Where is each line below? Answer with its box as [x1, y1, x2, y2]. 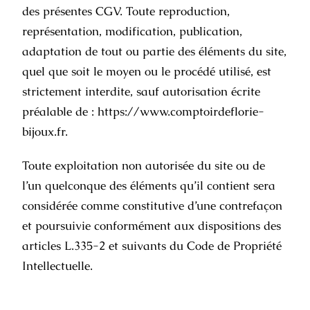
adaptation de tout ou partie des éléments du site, [22, 44, 287, 59]
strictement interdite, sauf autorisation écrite [22, 84, 261, 99]
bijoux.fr [22, 124, 66, 139]
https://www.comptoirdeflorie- [98, 104, 265, 119]
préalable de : [22, 104, 98, 119]
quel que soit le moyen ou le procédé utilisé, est [22, 64, 272, 79]
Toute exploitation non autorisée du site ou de [22, 158, 266, 173]
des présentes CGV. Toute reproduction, [22, 3, 230, 19]
